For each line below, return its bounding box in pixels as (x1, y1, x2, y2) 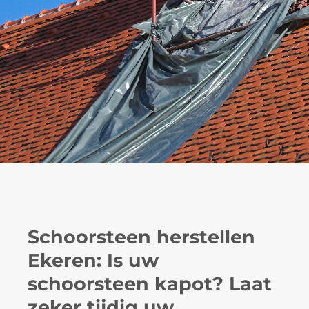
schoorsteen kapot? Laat (28, 272, 272, 295)
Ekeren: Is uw (28, 249, 159, 272)
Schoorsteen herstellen (28, 226, 255, 248)
